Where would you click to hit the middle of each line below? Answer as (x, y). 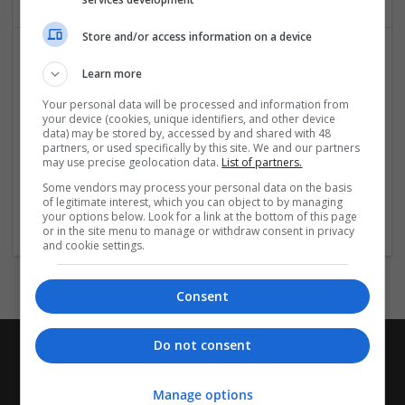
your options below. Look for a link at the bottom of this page (200, 217)
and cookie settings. (94, 245)
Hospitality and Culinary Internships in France (202, 166)
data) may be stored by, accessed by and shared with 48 (187, 133)
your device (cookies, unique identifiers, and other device (189, 119)
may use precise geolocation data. (132, 162)
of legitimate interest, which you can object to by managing (193, 202)
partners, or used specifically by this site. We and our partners (202, 148)
